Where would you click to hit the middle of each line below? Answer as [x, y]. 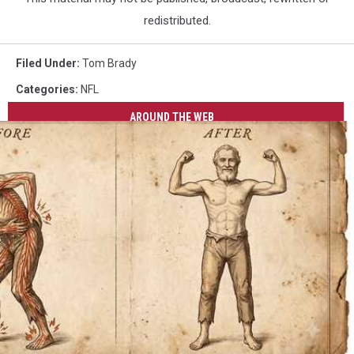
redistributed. [177, 21]
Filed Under [46, 63]
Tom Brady [109, 63]
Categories [45, 89]
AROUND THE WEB [172, 117]
